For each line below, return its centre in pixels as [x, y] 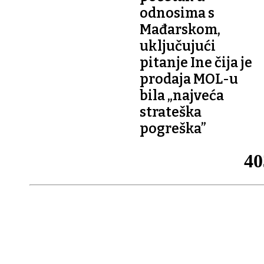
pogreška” [173, 128]
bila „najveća [182, 95]
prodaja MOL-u [189, 79]
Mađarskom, [180, 29]
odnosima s [177, 13]
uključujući [178, 46]
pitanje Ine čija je [196, 62]
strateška [171, 112]
